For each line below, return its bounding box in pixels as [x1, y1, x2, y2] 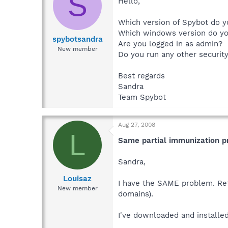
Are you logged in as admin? [118, 39, 222, 49]
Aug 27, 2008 [118, 121, 155, 129]
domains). [118, 189, 153, 199]
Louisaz [63, 174, 92, 183]
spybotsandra [52, 34, 103, 44]
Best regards [118, 71, 165, 81]
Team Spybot [118, 93, 166, 102]
